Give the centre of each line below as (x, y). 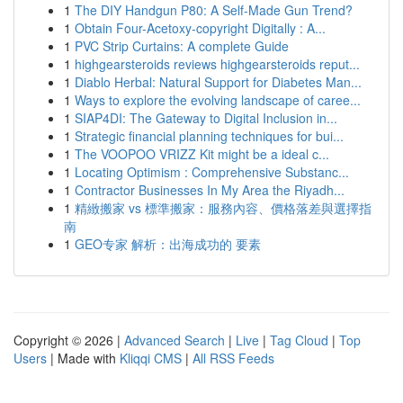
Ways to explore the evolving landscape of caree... (218, 100)
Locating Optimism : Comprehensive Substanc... (212, 172)
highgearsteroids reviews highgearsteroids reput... (217, 64)
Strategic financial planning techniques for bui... (209, 136)
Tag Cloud (299, 340)
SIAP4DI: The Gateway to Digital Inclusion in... (206, 118)
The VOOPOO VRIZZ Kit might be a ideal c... (202, 154)
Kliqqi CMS (151, 358)
